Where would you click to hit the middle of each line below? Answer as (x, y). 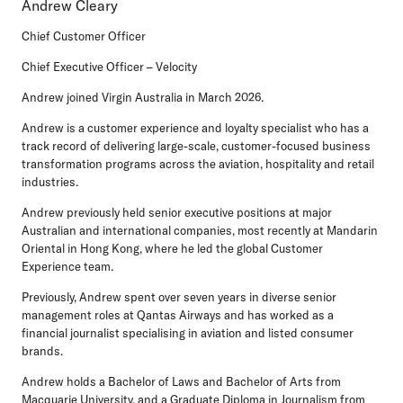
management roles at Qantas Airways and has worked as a (178, 315)
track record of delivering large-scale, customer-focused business (196, 146)
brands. (42, 351)
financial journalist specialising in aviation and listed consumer (188, 333)
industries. (50, 182)
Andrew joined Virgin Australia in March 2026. (143, 98)
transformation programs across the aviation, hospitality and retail (198, 164)
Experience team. (67, 267)
